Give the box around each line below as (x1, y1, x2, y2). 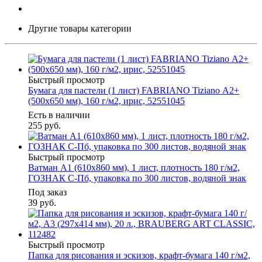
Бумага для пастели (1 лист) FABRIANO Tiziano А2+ (28, 85, 239, 96)
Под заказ (28, 187, 67, 198)
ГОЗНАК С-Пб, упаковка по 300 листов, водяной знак (28, 173, 246, 184)
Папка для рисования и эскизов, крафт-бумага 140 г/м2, (28, 250, 250, 261)
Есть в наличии (28, 110, 90, 120)
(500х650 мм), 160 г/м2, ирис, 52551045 (28, 96, 185, 106)
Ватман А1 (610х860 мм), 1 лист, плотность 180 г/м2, (28, 163, 240, 173)
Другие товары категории (28, 23, 132, 34)
